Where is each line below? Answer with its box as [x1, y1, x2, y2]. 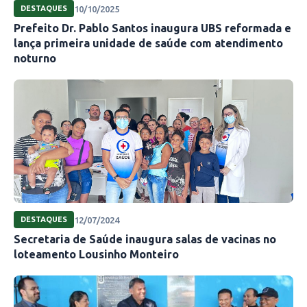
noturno [14, 52, 56, 65]
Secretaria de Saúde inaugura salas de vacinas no [14, 233, 276, 246]
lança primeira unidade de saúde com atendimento [14, 37, 283, 50]
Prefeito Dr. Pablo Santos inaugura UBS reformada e [14, 22, 291, 35]
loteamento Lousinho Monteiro [14, 248, 179, 261]
